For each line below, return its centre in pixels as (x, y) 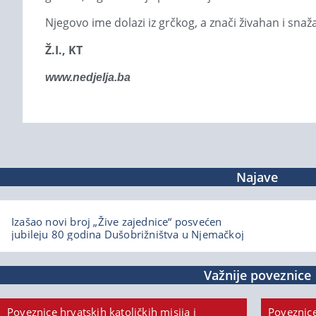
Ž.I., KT (64, 50)
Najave (257, 177)
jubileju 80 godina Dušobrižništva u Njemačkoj (128, 235)
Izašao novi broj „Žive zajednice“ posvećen (117, 222)
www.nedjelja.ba (88, 78)
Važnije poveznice (257, 275)
